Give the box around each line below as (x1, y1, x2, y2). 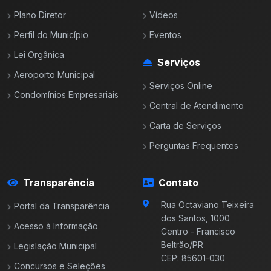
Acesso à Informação (14, 221, 98, 232)
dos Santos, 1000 (161, 213, 230, 224)
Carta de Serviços (149, 120, 221, 131)
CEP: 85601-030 (161, 253, 225, 264)
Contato (158, 177, 198, 189)
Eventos (149, 30, 181, 41)
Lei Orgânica (14, 50, 64, 60)
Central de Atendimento (149, 100, 244, 111)
